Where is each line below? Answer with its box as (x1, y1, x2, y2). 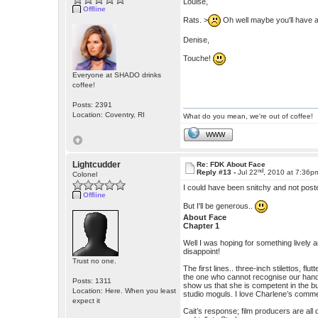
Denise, (183, 35, 210, 45)
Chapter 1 (183, 221, 220, 231)
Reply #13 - (197, 168, 238, 177)
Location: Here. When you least (72, 287, 177, 295)
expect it (72, 297, 101, 305)
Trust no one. (72, 257, 117, 265)
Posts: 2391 (72, 101, 113, 109)
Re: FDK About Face (197, 160, 266, 169)
